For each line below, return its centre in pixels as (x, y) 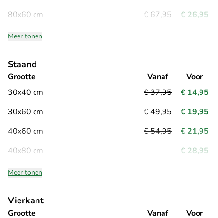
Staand (22, 64)
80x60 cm (26, 14)
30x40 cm (26, 92)
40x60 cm (26, 131)
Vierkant (26, 200)
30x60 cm (26, 112)
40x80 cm (26, 151)
